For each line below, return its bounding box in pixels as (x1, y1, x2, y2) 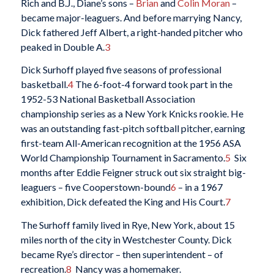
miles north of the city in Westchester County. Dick (20, 234, 232, 246)
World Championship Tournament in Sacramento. (20, 152, 225, 164)
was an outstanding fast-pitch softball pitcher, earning (20, 122, 245, 135)
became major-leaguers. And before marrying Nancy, (20, 11, 242, 23)
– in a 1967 (176, 181, 223, 193)
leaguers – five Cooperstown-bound (20, 181, 171, 193)
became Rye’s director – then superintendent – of (20, 248, 223, 261)
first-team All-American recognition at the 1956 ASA (20, 137, 241, 149)
